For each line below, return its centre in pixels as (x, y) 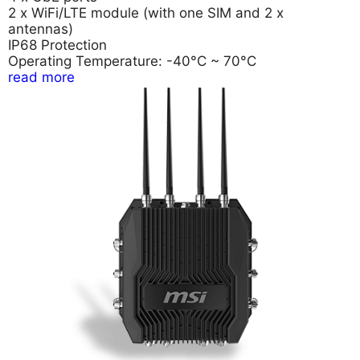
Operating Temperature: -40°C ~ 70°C (132, 61)
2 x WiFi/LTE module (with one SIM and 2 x (146, 13)
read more (41, 78)
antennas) (41, 29)
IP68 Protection (57, 45)
